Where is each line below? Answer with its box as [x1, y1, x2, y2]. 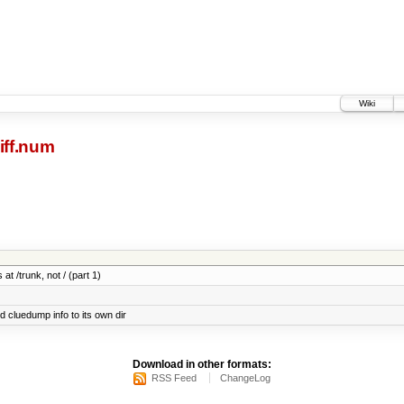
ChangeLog [220, 372, 271, 384]
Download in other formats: [133, 358, 271, 372]
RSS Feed [151, 372, 197, 384]
